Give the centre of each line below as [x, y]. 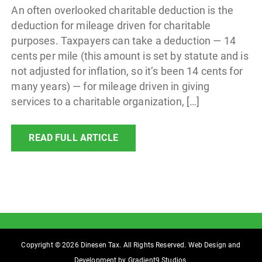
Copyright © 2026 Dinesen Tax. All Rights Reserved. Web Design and [131, 245]
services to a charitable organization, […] [106, 101]
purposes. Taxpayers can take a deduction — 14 [123, 41]
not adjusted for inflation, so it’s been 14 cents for [127, 71]
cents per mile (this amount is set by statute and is [130, 56]
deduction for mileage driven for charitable [111, 25]
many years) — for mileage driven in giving [111, 86]
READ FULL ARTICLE [73, 138]
